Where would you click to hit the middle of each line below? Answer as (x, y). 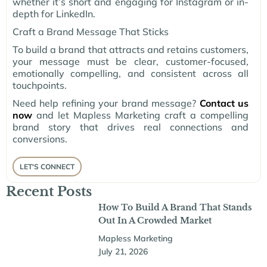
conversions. (40, 139)
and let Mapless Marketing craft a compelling (140, 115)
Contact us (224, 103)
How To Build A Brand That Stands (175, 208)
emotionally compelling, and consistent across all (131, 74)
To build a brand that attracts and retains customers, (131, 50)
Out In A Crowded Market (155, 221)
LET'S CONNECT (47, 167)
